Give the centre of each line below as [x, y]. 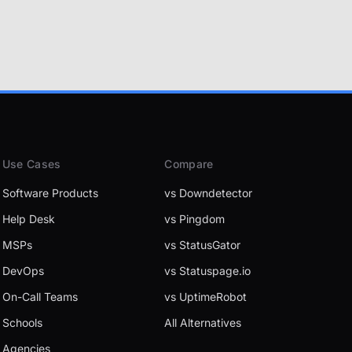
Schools [22, 323]
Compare [189, 164]
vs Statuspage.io [208, 271]
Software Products [50, 193]
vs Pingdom [195, 219]
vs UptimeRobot [206, 297]
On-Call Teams [40, 297]
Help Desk [28, 219]
